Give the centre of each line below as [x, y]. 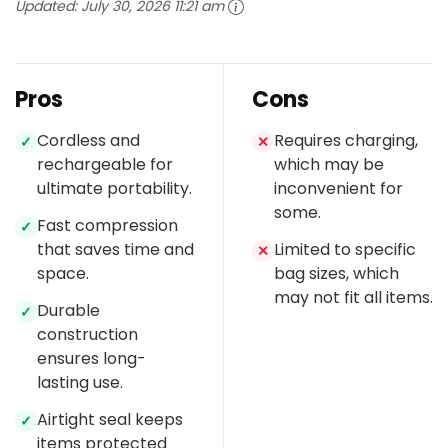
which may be [329, 165]
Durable [68, 311]
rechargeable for [105, 165]
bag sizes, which [336, 274]
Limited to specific [345, 250]
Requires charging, [346, 141]
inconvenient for [338, 189]
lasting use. [80, 383]
